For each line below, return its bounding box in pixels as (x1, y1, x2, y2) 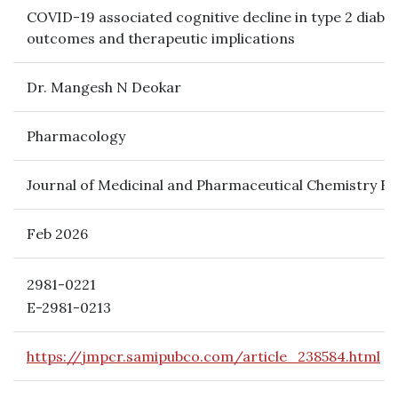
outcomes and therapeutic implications (27, 29, 295, 47)
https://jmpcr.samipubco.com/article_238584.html (27, 347, 380, 365)
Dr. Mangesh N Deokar (27, 78, 181, 96)
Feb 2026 (27, 225, 88, 243)
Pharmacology (27, 127, 125, 145)
